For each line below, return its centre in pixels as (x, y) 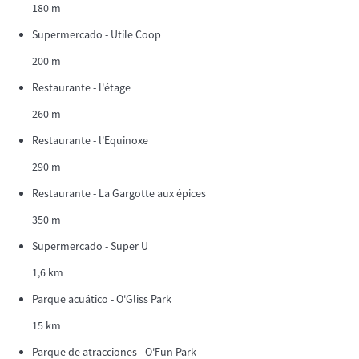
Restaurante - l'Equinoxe (90, 140)
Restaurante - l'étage (81, 87)
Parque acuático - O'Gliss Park (102, 298)
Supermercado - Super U (90, 246)
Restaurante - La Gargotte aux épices (119, 193)
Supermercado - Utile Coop (97, 34)
